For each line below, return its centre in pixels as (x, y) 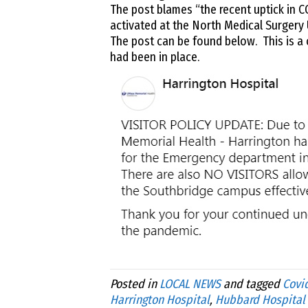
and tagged (251, 284)
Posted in (134, 284)
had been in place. (154, 57)
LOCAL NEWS (190, 284)
